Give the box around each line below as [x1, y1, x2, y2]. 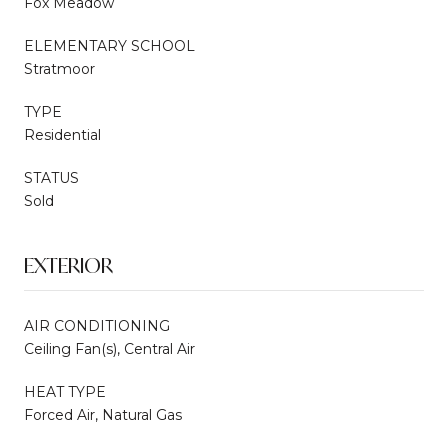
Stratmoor [24, 59, 95, 78]
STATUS [24, 168, 79, 187]
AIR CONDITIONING [24, 316, 170, 335]
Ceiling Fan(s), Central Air [24, 339, 195, 358]
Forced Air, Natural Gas [24, 405, 182, 424]
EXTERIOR [24, 251, 113, 279]
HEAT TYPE [24, 382, 106, 401]
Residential [24, 125, 101, 144]
